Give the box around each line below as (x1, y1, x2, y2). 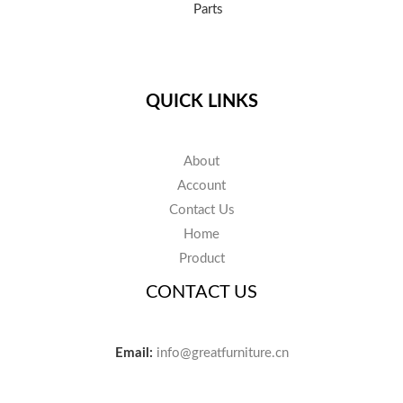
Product (178, 252, 225, 266)
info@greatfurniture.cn (156, 346, 289, 361)
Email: (114, 346, 153, 361)
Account (177, 179, 226, 193)
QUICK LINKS (145, 92, 258, 111)
